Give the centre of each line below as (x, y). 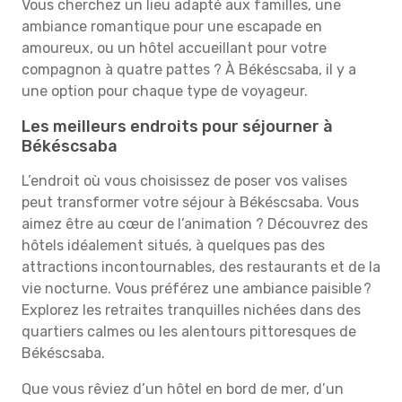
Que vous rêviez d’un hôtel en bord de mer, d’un (183, 389)
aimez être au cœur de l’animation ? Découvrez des (195, 224)
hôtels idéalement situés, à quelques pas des (173, 245)
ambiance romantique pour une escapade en (172, 26)
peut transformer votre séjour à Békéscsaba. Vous (190, 202)
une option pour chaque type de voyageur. (165, 91)
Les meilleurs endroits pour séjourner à (177, 127)
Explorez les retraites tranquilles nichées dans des (191, 310)
